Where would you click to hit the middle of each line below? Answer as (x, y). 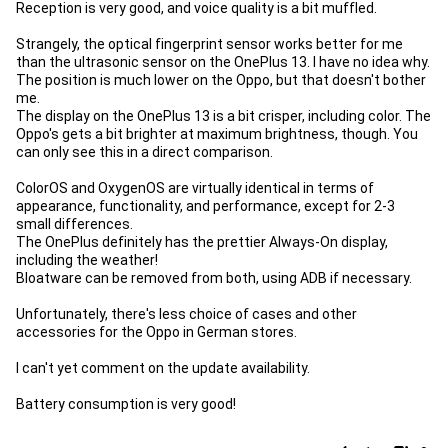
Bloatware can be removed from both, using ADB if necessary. (214, 278)
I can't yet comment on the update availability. (163, 368)
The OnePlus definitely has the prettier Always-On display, (202, 242)
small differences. (74, 224)
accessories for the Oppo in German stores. (156, 332)
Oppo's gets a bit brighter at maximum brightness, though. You (217, 134)
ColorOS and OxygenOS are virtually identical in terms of (195, 188)
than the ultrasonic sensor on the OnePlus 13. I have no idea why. (223, 62)
